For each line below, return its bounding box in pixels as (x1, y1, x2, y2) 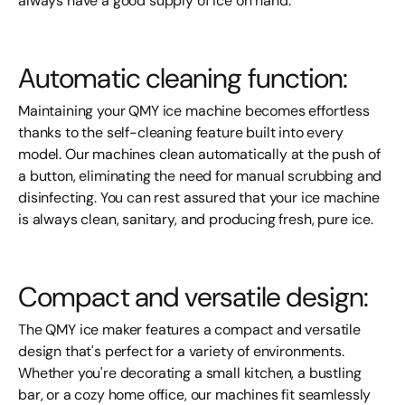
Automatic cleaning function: (18, 61, 348, 96)
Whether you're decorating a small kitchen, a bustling (18, 363, 362, 382)
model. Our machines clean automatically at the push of (18, 145, 381, 164)
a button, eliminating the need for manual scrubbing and (18, 166, 382, 185)
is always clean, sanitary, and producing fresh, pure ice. (18, 210, 373, 229)
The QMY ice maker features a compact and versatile (18, 320, 361, 339)
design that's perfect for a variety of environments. (18, 342, 344, 361)
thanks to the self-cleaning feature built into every (18, 123, 344, 142)
